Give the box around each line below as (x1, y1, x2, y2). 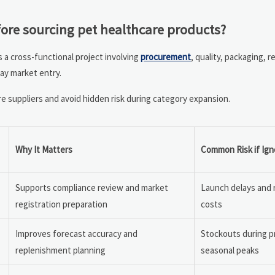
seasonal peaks (201, 244, 259, 257)
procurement (141, 51, 191, 63)
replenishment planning (15, 244, 106, 257)
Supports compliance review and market (15, 182, 168, 194)
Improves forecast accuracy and (15, 228, 137, 240)
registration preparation (15, 198, 107, 211)
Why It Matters (15, 144, 72, 156)
